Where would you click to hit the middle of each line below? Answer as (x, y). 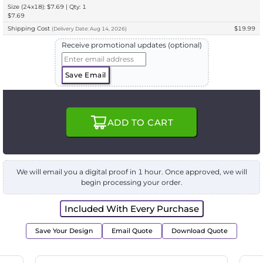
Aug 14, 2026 (107, 29)
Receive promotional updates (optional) (131, 45)
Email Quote (132, 231)
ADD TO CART (140, 122)
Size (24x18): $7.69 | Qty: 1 (47, 7)
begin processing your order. (131, 183)
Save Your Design (64, 231)
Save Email (85, 75)
